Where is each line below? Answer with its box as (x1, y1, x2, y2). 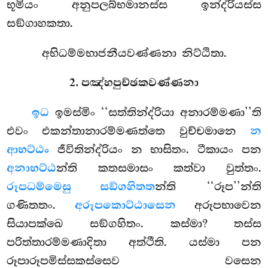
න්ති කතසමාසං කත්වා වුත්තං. (56, 162, 261, 175)
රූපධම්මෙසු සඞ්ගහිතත (7, 180, 155, 194)
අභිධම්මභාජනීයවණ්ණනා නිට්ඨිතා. (41, 46, 227, 60)
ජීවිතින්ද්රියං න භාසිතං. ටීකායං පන (49, 143, 261, 157)
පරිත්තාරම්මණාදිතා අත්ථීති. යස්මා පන (7, 236, 261, 249)
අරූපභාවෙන (175, 199, 261, 212)
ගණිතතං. (7, 199, 75, 212)
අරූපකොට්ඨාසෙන (74, 199, 176, 213)
